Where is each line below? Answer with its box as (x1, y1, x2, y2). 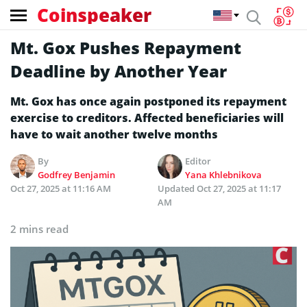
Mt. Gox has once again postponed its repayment (10, 94, 286, 109)
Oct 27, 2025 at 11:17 (197, 182, 281, 195)
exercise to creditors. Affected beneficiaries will (10, 110, 284, 125)
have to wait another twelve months (10, 127, 218, 142)
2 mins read (10, 222, 69, 236)
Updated (158, 182, 197, 195)
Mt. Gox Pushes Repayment (10, 36, 241, 59)
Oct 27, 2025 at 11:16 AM (10, 182, 111, 195)
